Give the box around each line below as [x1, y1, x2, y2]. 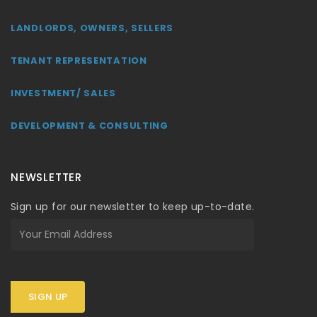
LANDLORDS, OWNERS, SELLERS [11, 21, 174, 35]
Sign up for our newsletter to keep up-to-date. [11, 199, 255, 214]
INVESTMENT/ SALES [11, 86, 116, 100]
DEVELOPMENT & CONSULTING [11, 118, 168, 132]
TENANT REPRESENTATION [11, 53, 147, 67]
